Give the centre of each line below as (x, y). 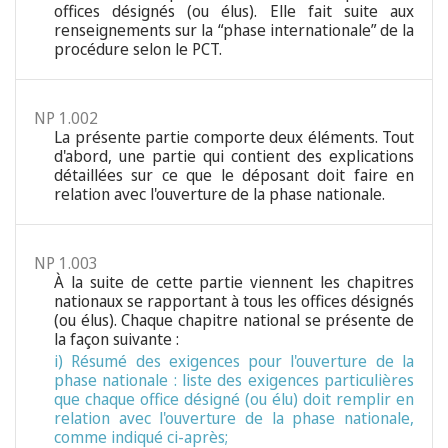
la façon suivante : (116, 339)
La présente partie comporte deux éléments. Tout (234, 137)
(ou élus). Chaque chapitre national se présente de (234, 320)
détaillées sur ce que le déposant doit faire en (234, 175)
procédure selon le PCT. (138, 49)
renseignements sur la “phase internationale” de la (234, 30)
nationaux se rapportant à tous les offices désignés (234, 301)
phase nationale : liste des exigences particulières (234, 380)
